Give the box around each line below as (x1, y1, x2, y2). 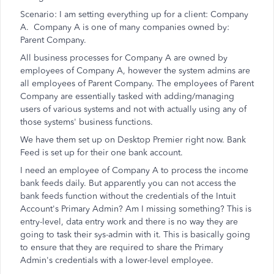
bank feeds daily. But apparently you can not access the (20, 178, 236, 188)
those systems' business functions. (20, 117, 155, 127)
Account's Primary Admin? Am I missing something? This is (20, 204, 251, 214)
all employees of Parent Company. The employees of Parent (20, 78, 254, 89)
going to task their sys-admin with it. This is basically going (20, 229, 250, 240)
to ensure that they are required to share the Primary (20, 242, 223, 253)
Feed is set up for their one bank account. (20, 147, 185, 158)
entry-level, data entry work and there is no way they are (20, 217, 238, 227)
